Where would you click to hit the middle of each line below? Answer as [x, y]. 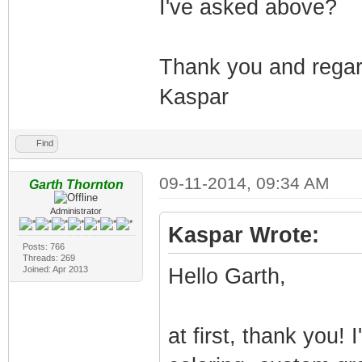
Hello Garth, [227, 276]
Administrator [76, 210]
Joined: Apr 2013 [55, 269]
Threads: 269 [48, 257]
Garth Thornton [76, 184]
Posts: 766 [43, 246]
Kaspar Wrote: [243, 235]
